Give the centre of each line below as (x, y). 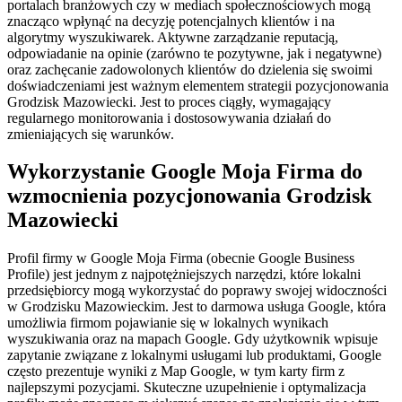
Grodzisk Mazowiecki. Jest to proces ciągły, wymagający (169, 101)
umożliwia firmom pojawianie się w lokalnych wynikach (168, 323)
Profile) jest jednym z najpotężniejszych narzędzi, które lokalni (184, 275)
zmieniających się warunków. (91, 134)
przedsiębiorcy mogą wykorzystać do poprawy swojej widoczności (197, 291)
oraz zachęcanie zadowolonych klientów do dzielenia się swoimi (190, 69)
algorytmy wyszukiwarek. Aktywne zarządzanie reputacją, (173, 37)
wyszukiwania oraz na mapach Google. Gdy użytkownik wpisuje (192, 339)
